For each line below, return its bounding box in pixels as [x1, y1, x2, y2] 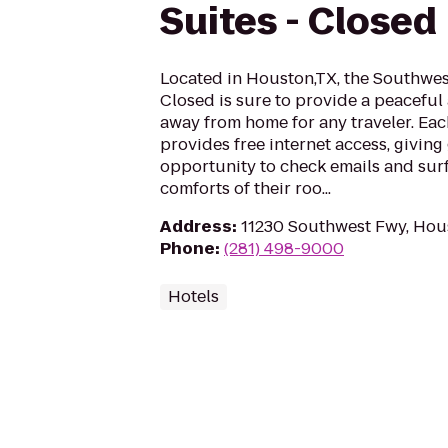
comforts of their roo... [160, 177, 331, 200]
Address [160, 215, 232, 238]
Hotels [168, 285, 219, 308]
